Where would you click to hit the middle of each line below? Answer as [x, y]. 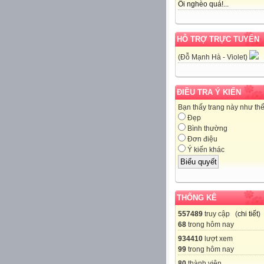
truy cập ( [220, 214]
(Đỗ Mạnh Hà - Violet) [214, 57]
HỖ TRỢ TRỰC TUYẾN [218, 39]
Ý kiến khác [205, 150]
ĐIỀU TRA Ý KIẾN [209, 93]
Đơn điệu [202, 139]
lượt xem [218, 238]
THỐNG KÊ [197, 197]
